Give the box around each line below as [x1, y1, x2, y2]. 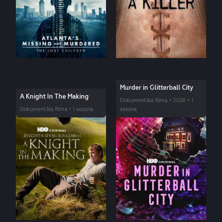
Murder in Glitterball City [120, 83, 193, 92]
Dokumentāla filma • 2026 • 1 [120, 97, 193, 104]
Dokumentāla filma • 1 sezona [20, 106, 93, 113]
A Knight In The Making [20, 92, 89, 101]
